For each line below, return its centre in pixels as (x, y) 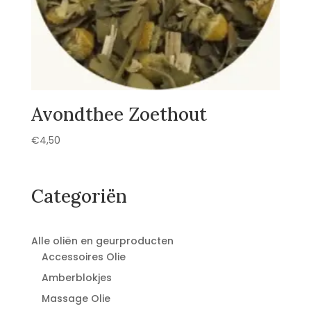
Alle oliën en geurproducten (102, 241)
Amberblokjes (76, 277)
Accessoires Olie (83, 257)
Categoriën (79, 196)
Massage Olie (76, 298)
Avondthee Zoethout (119, 115)
